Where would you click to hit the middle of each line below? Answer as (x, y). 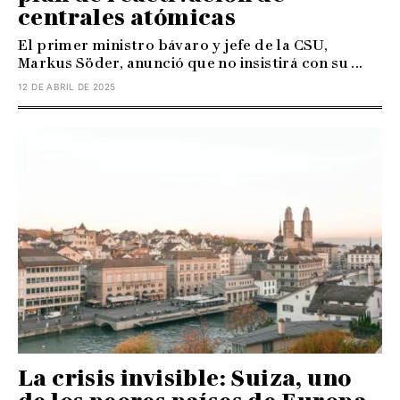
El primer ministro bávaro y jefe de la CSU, (173, 45)
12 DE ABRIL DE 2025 (67, 86)
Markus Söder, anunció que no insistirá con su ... (191, 62)
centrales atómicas (127, 17)
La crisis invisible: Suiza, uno (185, 378)
